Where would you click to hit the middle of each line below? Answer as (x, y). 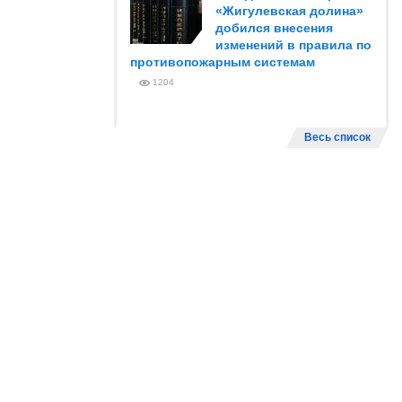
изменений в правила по (293, 45)
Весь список (337, 137)
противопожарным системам (223, 62)
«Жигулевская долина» (289, 11)
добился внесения (274, 28)
